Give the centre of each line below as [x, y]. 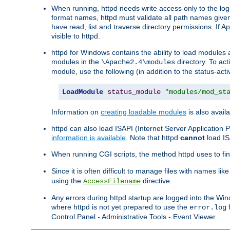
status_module [134, 92]
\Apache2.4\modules [138, 62]
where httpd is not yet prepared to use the [120, 207]
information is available [89, 138]
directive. [156, 181]
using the [67, 181]
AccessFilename [112, 181]
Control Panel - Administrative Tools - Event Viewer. [134, 217]
